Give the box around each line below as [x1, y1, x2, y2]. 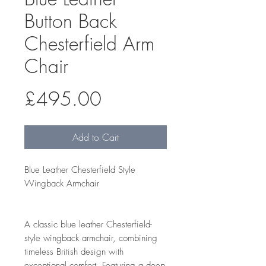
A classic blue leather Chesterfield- [24, 218, 152, 230]
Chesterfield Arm [24, 30, 154, 56]
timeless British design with [24, 245, 123, 258]
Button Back [24, 8, 117, 34]
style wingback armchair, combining [24, 232, 157, 244]
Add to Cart [72, 130, 119, 144]
